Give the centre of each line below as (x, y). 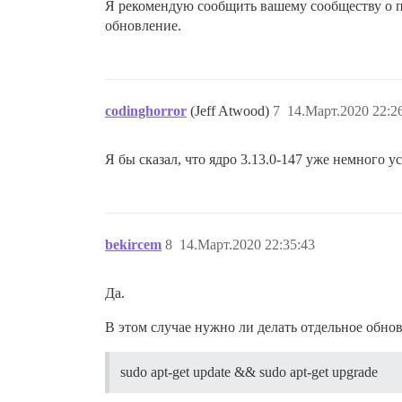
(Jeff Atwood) (232, 110)
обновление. (143, 25)
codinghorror (146, 110)
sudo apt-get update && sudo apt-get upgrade (249, 371)
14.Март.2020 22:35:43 (247, 244)
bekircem (133, 244)
